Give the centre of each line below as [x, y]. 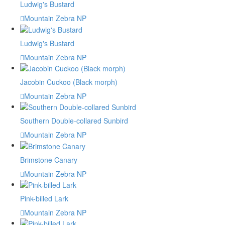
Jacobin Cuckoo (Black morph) [69, 82]
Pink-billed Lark [44, 198]
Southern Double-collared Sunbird [74, 121]
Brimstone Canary [49, 159]
